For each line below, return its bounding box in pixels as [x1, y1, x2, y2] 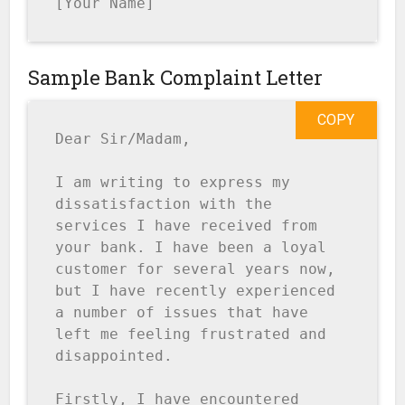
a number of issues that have [55, 304, 309, 322]
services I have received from [55, 217, 318, 235]
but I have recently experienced [55, 282, 336, 300]
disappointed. [55, 347, 174, 365]
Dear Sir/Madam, [55, 130, 192, 148]
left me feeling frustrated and [55, 325, 327, 344]
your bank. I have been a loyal [55, 239, 327, 257]
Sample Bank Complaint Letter [28, 64, 324, 91]
